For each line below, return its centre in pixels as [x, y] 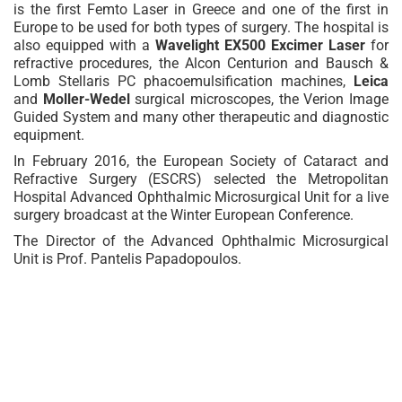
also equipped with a [84, 45]
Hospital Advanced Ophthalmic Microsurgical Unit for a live [201, 197]
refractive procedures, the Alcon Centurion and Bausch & [201, 63]
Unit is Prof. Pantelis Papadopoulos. [127, 258]
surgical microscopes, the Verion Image [259, 99]
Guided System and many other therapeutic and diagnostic [201, 117]
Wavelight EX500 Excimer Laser [260, 45]
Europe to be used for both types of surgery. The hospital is [201, 27]
